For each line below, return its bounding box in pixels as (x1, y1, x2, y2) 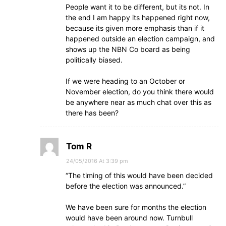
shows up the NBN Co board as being (66, 44, 190, 53)
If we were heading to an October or (66, 76, 185, 85)
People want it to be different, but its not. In (66, 2, 209, 11)
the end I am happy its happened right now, (66, 13, 210, 22)
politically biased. (66, 55, 123, 64)
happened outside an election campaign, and (66, 34, 215, 43)
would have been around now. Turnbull (66, 213, 193, 222)
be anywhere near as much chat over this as (66, 97, 211, 106)
